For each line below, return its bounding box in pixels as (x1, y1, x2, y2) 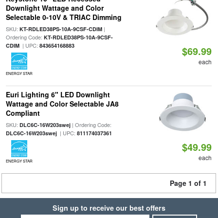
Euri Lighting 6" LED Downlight (5, 90, 110, 99)
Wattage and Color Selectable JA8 (5, 99, 119, 109)
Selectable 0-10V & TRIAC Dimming (5, 12, 122, 22)
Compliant (5, 108, 40, 118)
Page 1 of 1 (170, 178, 207, 188)
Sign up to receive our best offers (53, 203, 165, 213)
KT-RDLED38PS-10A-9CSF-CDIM (19, 25, 102, 33)
